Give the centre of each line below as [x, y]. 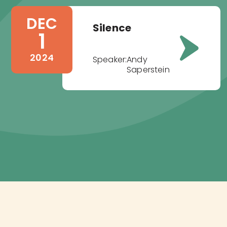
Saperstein [148, 70]
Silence [112, 28]
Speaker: [110, 60]
